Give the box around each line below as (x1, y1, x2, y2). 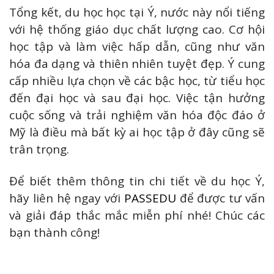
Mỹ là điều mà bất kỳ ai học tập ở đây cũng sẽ (9, 124, 265, 140)
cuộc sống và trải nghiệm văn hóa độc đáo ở (9, 106, 265, 123)
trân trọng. (9, 141, 69, 157)
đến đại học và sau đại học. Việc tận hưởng (9, 89, 265, 106)
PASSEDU (124, 190, 176, 207)
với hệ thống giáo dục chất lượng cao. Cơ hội (9, 21, 265, 37)
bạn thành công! (9, 224, 100, 241)
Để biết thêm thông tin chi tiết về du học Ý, (9, 173, 265, 190)
